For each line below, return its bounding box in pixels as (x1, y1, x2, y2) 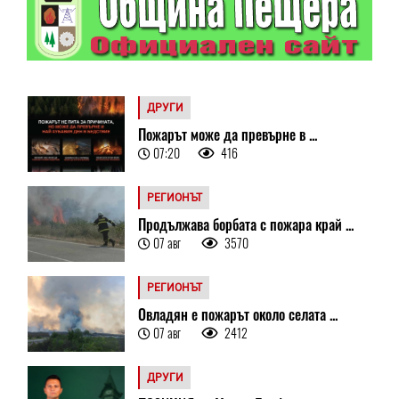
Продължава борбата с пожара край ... (137, 213, 354, 235)
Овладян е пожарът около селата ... (137, 303, 338, 325)
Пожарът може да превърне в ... (137, 123, 317, 145)
